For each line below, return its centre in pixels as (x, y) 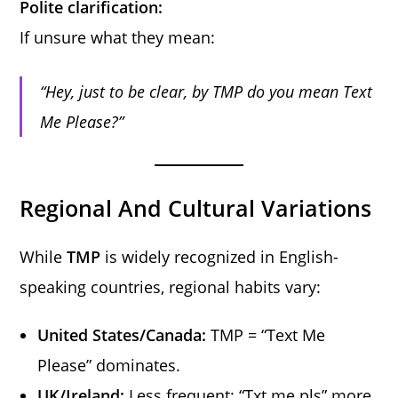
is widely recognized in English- (220, 256)
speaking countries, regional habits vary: (171, 287)
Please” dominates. (109, 365)
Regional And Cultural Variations (196, 207)
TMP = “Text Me (266, 334)
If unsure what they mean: (118, 37)
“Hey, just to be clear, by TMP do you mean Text (207, 91)
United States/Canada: (122, 334)
